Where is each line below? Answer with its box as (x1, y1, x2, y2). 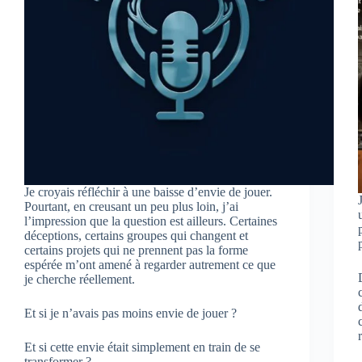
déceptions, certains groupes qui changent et (24, 228, 248, 242)
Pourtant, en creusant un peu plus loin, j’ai (24, 199, 238, 213)
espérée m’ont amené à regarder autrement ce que (24, 257, 276, 271)
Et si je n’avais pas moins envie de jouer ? (24, 305, 237, 320)
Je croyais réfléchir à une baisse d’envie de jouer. (24, 184, 272, 199)
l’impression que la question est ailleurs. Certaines (24, 213, 277, 228)
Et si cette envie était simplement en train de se (24, 339, 260, 354)
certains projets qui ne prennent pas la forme (24, 242, 248, 257)
